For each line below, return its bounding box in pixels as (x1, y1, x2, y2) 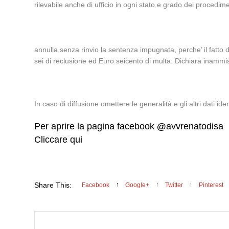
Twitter (165, 181, 184, 189)
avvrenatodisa (166, 121, 224, 131)
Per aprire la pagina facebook (34, 121, 157, 131)
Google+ (125, 181, 150, 189)
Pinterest (199, 181, 224, 189)
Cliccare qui (34, 134, 83, 145)
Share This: (34, 181, 72, 189)
